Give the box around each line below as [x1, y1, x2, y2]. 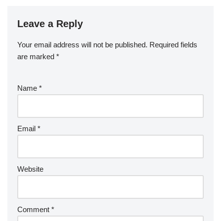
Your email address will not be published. [17, 40, 147, 49]
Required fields [149, 40, 197, 49]
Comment [17, 205, 51, 214]
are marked [17, 52, 56, 61]
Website [17, 165, 43, 173]
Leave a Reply [17, 18, 83, 29]
